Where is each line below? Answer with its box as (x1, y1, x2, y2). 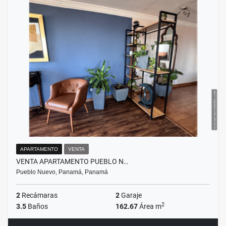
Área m (138, 202, 161, 211)
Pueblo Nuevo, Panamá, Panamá (16, 168, 108, 176)
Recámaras (20, 191, 58, 200)
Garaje (120, 191, 142, 200)
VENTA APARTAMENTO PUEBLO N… (16, 157, 128, 166)
